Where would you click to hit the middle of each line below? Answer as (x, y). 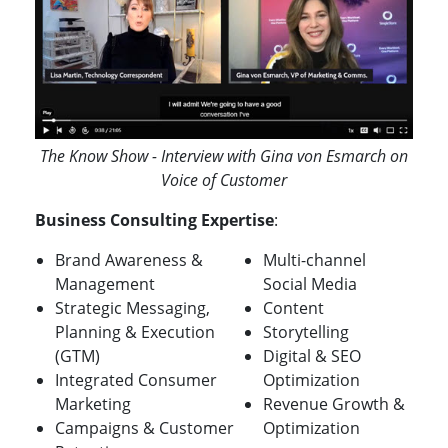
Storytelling (306, 331)
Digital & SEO (312, 355)
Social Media (310, 283)
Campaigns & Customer (144, 427)
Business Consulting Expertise (154, 219)
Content (293, 307)
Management (105, 283)
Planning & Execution (135, 331)
